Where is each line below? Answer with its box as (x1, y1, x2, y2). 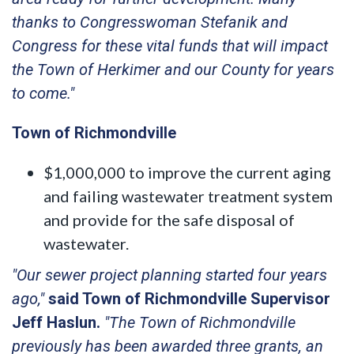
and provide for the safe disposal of (43, 209, 295, 229)
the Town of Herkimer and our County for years (12, 59, 334, 79)
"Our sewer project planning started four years (12, 265, 327, 284)
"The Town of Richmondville (104, 312, 296, 332)
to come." (12, 83, 74, 103)
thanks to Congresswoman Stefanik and (12, 12, 288, 32)
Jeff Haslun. (12, 312, 100, 332)
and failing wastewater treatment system (43, 186, 333, 205)
